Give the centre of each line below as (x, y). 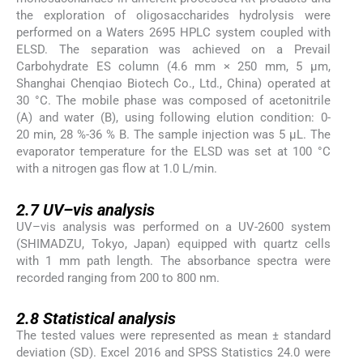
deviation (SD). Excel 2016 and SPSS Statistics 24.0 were (173, 352)
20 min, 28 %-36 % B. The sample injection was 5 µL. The (173, 135)
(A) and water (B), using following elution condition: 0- (173, 118)
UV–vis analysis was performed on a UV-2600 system (173, 226)
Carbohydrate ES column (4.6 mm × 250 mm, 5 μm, (173, 67)
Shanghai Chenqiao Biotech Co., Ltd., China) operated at (173, 84)
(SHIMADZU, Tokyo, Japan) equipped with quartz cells (173, 243)
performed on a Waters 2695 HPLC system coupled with (173, 33)
